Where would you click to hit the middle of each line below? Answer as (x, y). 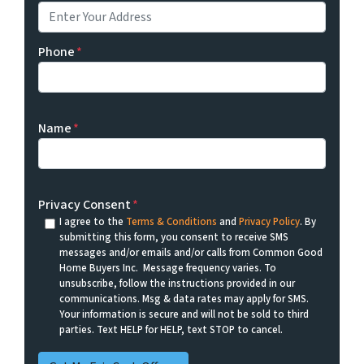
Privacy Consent (84, 204)
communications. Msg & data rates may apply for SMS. (184, 299)
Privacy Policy (269, 221)
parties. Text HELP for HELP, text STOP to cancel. (171, 329)
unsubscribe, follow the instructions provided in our (177, 283)
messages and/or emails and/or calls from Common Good (191, 252)
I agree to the (92, 221)
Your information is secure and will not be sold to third (184, 314)
